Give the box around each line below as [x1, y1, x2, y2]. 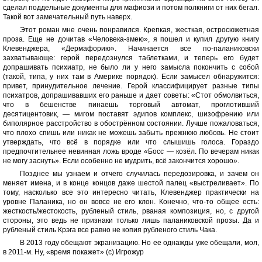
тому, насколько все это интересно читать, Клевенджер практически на [3, 188, 259, 196]
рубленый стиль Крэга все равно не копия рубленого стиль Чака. [3, 226, 217, 234]
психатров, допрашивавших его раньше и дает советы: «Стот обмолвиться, [3, 91, 259, 99]
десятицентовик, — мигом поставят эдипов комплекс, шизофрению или [3, 110, 259, 118]
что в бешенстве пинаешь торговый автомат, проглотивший [3, 101, 259, 109]
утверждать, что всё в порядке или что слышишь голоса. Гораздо [3, 138, 259, 146]
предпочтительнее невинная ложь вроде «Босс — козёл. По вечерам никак [3, 147, 259, 156]
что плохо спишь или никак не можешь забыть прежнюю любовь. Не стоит [3, 129, 259, 137]
